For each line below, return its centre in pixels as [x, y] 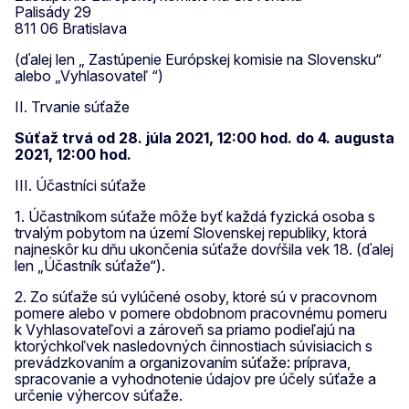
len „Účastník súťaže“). [90, 266]
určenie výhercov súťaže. [99, 396]
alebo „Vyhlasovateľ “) [89, 76]
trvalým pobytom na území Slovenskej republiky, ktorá [191, 233]
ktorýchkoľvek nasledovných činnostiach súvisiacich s [194, 346]
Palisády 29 [53, 12]
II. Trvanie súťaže [72, 107]
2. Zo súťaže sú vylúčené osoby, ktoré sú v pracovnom [196, 297]
